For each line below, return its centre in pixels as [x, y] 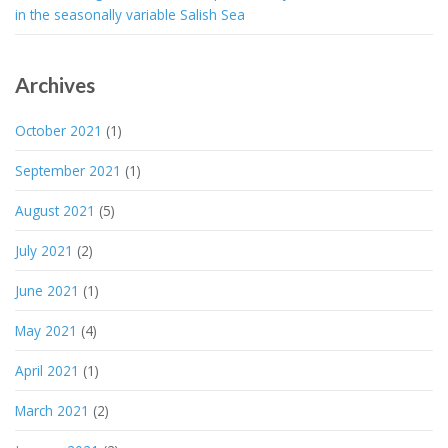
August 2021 [55, 211]
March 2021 [52, 411]
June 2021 [47, 291]
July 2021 [44, 251]
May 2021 [46, 331]
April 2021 [47, 371]
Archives [55, 85]
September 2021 [68, 171]
